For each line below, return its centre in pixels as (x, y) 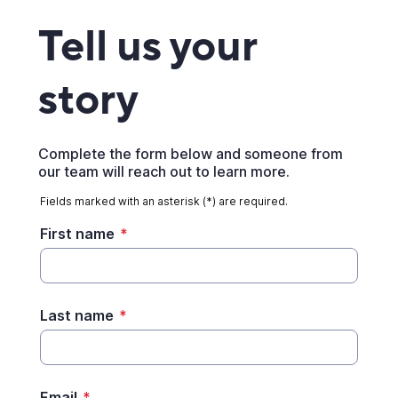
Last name (76, 315)
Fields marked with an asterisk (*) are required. (163, 201)
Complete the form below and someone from (190, 153)
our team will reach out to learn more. (163, 171)
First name (77, 233)
